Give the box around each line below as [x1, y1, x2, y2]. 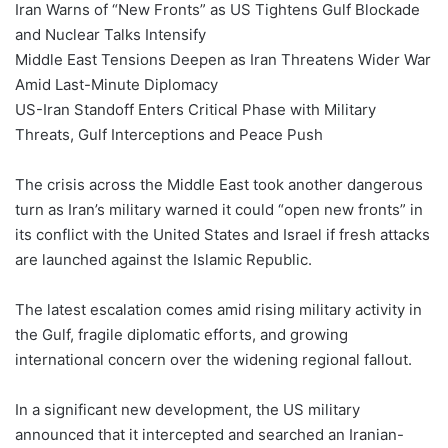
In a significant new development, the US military [15, 400, 360, 420]
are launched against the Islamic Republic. [15, 250, 312, 270]
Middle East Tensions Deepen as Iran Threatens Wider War [15, 50, 431, 70]
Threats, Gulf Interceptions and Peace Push [15, 125, 323, 145]
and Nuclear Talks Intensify [15, 25, 206, 45]
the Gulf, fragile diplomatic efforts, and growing [15, 325, 348, 345]
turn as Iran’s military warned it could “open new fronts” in [15, 200, 423, 220]
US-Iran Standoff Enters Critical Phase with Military [15, 100, 376, 120]
